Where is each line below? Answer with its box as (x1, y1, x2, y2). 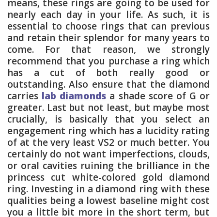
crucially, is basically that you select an (7, 112, 210, 125)
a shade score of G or (106, 89, 210, 102)
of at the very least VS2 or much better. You (7, 136, 210, 149)
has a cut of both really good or (7, 66, 210, 79)
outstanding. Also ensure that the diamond (7, 77, 210, 91)
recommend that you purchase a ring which (7, 54, 210, 67)
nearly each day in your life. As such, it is (7, 8, 210, 21)
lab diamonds (42, 89, 107, 102)
